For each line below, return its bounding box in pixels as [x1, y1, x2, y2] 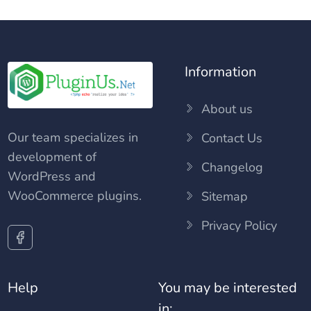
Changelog [201, 158, 264, 176]
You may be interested [158, 278, 298, 297]
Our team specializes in [8, 128, 139, 146]
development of [8, 148, 97, 165]
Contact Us [201, 129, 263, 146]
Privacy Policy [201, 217, 278, 234]
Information [185, 62, 257, 81]
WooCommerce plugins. [8, 187, 142, 204]
